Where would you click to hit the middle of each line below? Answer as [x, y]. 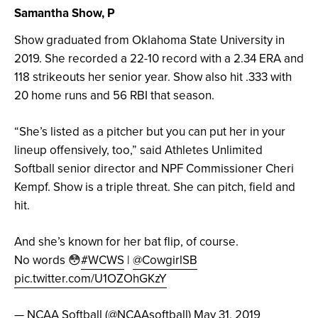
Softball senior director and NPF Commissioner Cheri [154, 168]
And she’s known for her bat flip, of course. [126, 241]
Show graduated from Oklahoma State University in [149, 39]
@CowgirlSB [165, 259]
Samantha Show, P [65, 12]
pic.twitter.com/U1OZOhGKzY [91, 278]
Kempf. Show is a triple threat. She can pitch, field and [155, 186]
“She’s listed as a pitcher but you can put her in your [150, 131]
